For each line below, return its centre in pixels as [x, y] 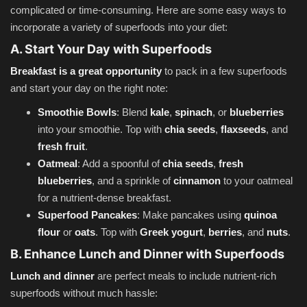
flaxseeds [243, 130]
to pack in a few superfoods [224, 71]
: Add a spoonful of [120, 164]
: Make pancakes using [191, 215]
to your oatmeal [257, 181]
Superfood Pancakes [87, 215]
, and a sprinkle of [133, 181]
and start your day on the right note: [89, 88]
